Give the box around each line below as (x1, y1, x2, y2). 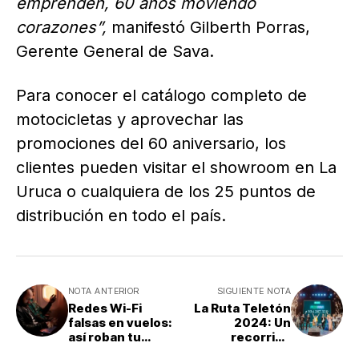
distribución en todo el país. (16, 206, 226, 226)
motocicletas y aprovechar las (16, 110, 244, 130)
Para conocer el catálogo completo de (16, 86, 307, 106)
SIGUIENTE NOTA (216, 285, 291, 297)
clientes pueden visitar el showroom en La (16, 158, 337, 178)
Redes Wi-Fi (68, 301, 142, 317)
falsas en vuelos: (68, 315, 172, 331)
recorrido (231, 329, 291, 345)
